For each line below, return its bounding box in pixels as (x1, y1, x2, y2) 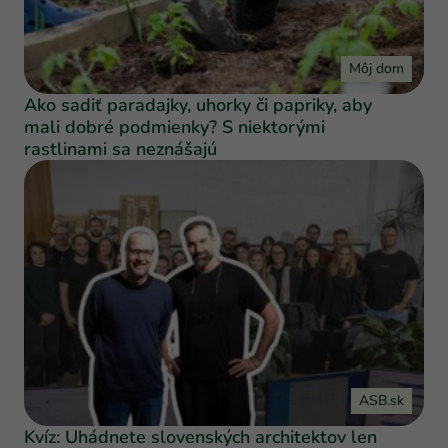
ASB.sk (359, 391, 404, 411)
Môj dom (349, 58, 404, 78)
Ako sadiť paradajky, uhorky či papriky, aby (24, 92, 372, 117)
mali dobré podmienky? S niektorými (24, 114, 325, 139)
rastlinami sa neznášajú (24, 136, 217, 161)
